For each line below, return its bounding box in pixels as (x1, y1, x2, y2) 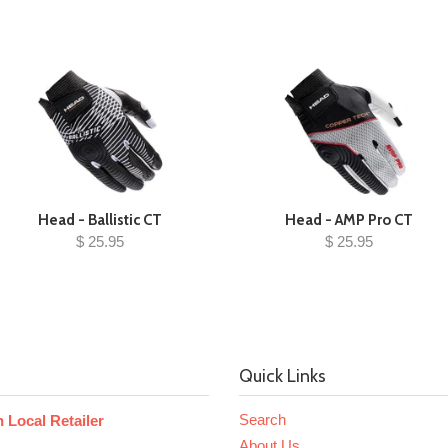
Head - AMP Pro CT (284, 211, 413, 229)
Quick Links (239, 365, 326, 387)
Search (239, 411, 286, 428)
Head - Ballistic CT (37, 211, 162, 229)
